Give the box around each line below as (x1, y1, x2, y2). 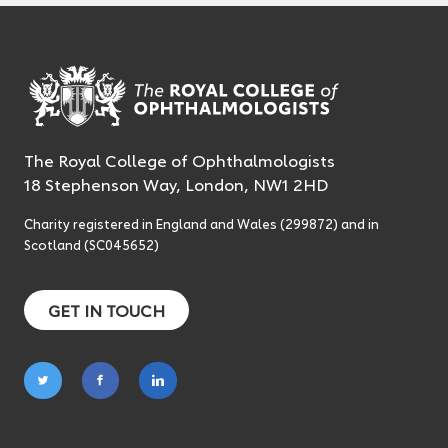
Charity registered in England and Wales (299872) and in (24, 213, 379, 232)
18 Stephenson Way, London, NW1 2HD (24, 172, 328, 195)
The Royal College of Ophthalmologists (24, 148, 335, 171)
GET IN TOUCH (48, 298, 165, 321)
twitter (41, 402, 92, 424)
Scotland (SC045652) (24, 234, 159, 253)
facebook (99, 402, 167, 424)
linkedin (156, 402, 208, 424)
